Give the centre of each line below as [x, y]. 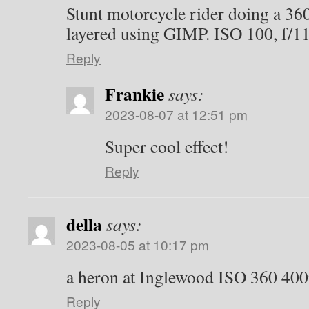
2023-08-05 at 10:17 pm [138, 245]
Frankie [134, 94]
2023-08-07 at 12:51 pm [176, 114]
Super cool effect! [167, 146]
